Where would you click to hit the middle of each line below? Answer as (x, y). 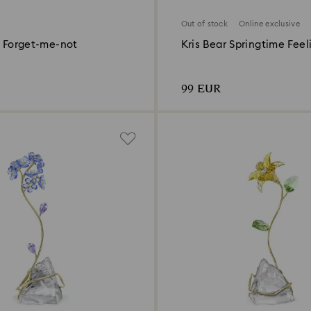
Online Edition (217, 60)
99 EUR (201, 90)
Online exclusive (269, 24)
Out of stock (204, 24)
